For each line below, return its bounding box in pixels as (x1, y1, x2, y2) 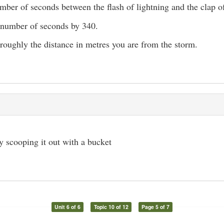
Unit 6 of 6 (54, 203, 80, 210)
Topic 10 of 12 (93, 203, 128, 210)
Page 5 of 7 (141, 203, 170, 210)
